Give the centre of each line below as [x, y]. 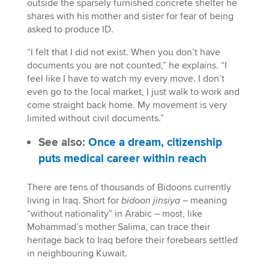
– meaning [203, 200]
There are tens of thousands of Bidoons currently [129, 187]
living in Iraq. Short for [74, 200]
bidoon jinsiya [150, 200]
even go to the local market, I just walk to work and [133, 92]
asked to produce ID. [70, 29]
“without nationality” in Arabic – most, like [114, 213]
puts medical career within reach [122, 159]
